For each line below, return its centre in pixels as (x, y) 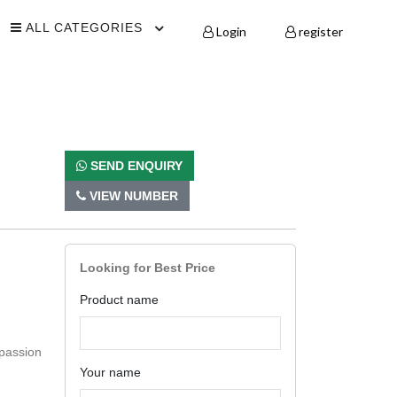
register (319, 31)
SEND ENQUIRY (135, 166)
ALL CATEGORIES (82, 27)
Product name (119, 300)
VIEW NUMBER (132, 196)
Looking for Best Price (148, 268)
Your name (110, 372)
